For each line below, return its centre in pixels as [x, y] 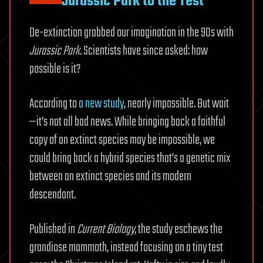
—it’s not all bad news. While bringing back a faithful [127, 122]
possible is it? [55, 69]
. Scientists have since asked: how [144, 51]
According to [54, 104]
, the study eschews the [178, 229]
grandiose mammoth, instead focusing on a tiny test [126, 247]
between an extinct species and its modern [110, 176]
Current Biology [106, 229]
